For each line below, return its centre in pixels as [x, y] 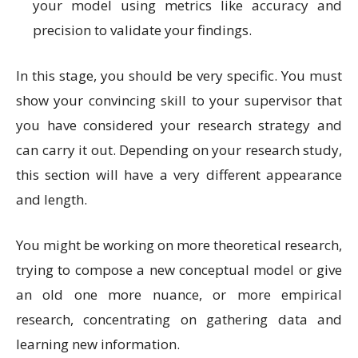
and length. [53, 200]
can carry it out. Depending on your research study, [179, 150]
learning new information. [98, 344]
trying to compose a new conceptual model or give [179, 270]
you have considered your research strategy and [179, 125]
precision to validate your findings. [144, 30]
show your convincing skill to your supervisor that [179, 101]
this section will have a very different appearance [179, 175]
